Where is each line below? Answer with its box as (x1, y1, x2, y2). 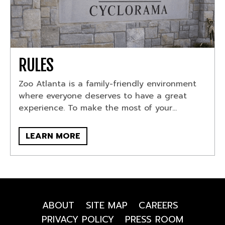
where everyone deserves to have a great (19, 89, 187, 102)
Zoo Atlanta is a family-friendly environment (19, 77, 197, 90)
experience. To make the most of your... (19, 101, 177, 114)
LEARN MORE (26, 130, 81, 142)
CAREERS (139, 198, 179, 212)
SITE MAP (85, 198, 128, 212)
